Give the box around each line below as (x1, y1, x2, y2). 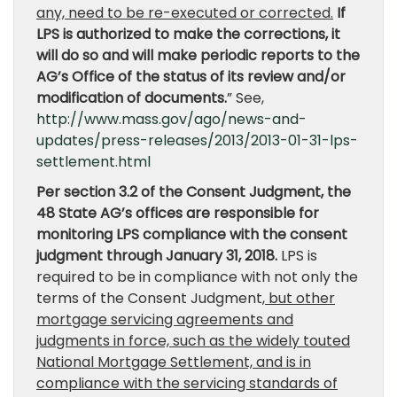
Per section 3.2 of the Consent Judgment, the (36, 182, 351, 202)
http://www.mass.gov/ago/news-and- (36, 109, 307, 129)
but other (265, 288, 335, 308)
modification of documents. (36, 88, 227, 108)
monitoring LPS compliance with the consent (36, 224, 347, 245)
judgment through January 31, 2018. (36, 245, 277, 266)
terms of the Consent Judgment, (36, 288, 265, 308)
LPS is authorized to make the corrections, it (36, 24, 340, 44)
